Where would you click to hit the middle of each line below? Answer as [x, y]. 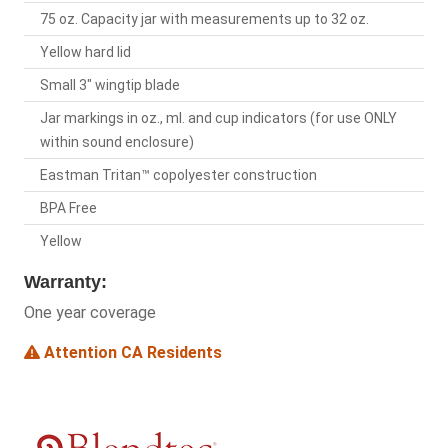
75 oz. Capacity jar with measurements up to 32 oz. [204, 19]
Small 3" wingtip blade [110, 85]
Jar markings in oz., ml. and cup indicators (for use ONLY [218, 118]
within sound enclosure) [117, 142]
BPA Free [68, 208]
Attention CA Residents [131, 353]
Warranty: [65, 282]
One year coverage [90, 313]
